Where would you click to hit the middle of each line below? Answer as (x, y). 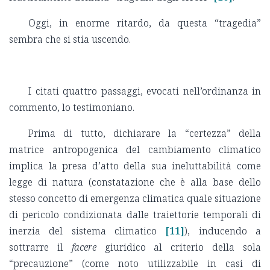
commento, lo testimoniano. (72, 107)
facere (84, 247)
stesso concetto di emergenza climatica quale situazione (135, 198)
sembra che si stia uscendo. (70, 39)
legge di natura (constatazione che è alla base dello (135, 182)
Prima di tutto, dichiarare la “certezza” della (145, 133)
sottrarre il (40, 247)
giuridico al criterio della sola (179, 247)
